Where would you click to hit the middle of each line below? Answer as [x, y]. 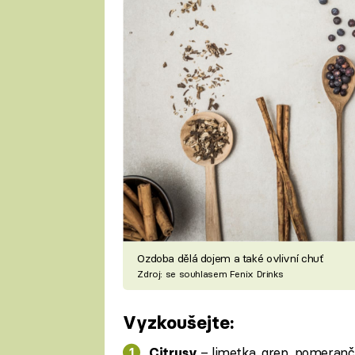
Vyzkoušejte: [178, 323]
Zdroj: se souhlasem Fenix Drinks [210, 273]
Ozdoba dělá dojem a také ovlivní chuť [231, 258]
